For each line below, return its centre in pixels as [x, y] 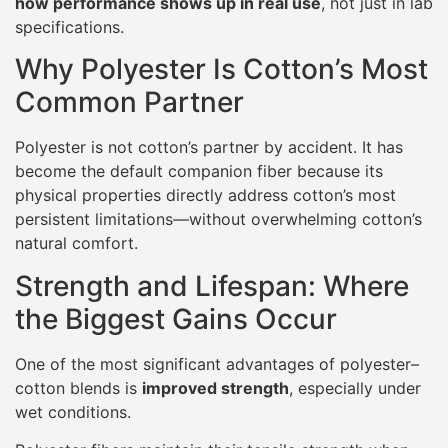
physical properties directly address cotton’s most [205, 195]
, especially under [355, 387]
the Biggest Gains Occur [176, 318]
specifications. [69, 27]
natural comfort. [76, 243]
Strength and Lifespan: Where [212, 285]
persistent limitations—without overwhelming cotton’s [218, 219]
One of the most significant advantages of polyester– [217, 363]
